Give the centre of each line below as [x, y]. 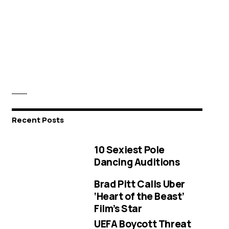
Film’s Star [118, 208]
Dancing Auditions [137, 162]
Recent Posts [38, 120]
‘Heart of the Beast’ [140, 196]
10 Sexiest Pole [130, 150]
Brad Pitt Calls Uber [140, 184]
